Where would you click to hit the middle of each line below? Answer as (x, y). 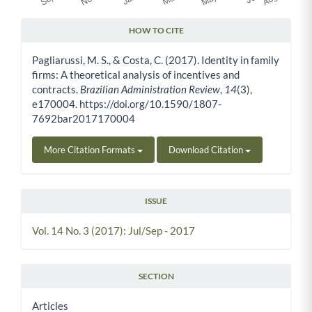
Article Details (60, 42)
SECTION (156, 276)
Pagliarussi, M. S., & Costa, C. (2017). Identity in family (156, 60)
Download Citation (207, 150)
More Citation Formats (91, 150)
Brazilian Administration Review (150, 89)
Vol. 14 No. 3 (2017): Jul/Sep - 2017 (114, 231)
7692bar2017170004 (84, 119)
